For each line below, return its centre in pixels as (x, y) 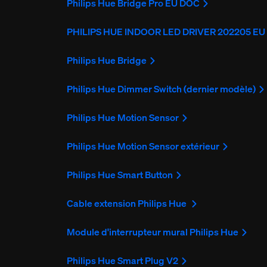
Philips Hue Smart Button (120, 175)
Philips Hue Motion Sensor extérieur (143, 146)
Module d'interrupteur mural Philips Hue (153, 232)
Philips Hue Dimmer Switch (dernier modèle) (162, 89)
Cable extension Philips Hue (128, 204)
